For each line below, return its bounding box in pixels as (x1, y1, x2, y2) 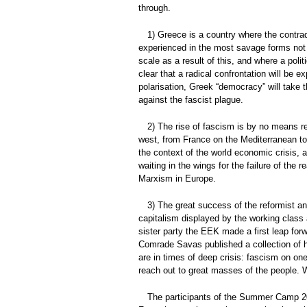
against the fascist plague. (138, 94, 243, 105)
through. (138, 2, 171, 13)
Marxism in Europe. (138, 173, 216, 184)
